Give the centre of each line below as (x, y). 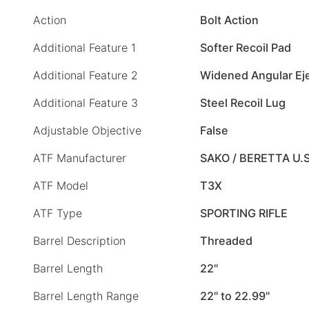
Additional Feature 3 (86, 103)
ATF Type (58, 213)
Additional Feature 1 (84, 48)
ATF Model (61, 186)
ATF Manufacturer (80, 158)
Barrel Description (79, 241)
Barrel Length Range (86, 296)
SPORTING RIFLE (244, 213)
